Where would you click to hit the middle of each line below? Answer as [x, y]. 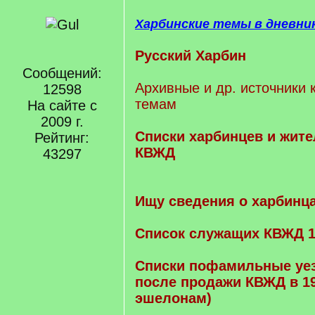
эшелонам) [173, 298]
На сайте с [62, 105]
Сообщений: [62, 73]
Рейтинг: [62, 138]
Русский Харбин [191, 56]
